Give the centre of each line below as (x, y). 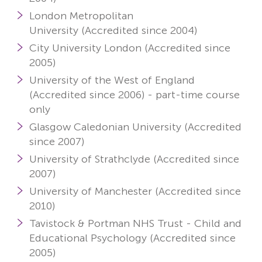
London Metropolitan (81, 15)
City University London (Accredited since (130, 48)
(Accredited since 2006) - (92, 94)
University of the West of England (112, 80)
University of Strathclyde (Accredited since (134, 159)
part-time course (198, 94)
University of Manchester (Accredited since (135, 191)
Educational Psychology (88, 238)
